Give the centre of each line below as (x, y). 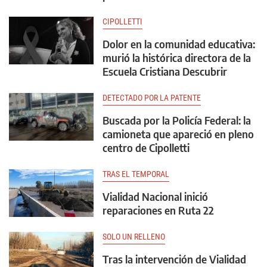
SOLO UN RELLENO (134, 237)
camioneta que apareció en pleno (178, 134)
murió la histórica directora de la (177, 58)
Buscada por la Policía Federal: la (177, 120)
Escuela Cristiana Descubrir (165, 72)
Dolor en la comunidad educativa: (179, 44)
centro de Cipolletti (146, 148)
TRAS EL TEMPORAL (136, 174)
